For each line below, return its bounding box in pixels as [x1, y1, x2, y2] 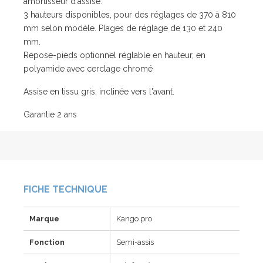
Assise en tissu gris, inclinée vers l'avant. [23, 87, 174, 97]
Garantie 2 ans [23, 110, 77, 120]
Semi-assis [116, 238, 154, 247]
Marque [29, 214, 59, 224]
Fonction [29, 238, 65, 247]
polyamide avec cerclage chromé [23, 64, 153, 74]
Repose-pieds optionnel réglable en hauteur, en [23, 50, 205, 60]
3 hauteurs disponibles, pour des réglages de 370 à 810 [23, 10, 236, 20]
